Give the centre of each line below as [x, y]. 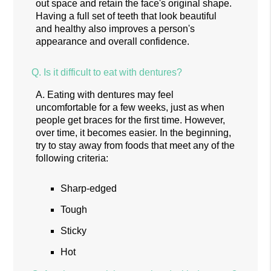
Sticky [74, 230]
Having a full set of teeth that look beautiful [126, 16]
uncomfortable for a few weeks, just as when [130, 107]
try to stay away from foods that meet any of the [135, 145]
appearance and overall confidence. [113, 41]
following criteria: [72, 158]
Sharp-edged [89, 188]
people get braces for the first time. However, [131, 120]
